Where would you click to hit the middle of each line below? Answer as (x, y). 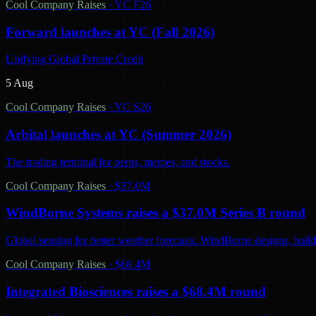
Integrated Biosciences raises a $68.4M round (136, 291)
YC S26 (133, 107)
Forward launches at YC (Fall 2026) (110, 32)
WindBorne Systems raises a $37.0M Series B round (156, 213)
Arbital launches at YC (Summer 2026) (119, 135)
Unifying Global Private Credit (74, 59)
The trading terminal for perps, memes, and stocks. (118, 162)
